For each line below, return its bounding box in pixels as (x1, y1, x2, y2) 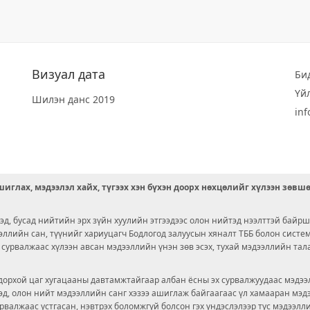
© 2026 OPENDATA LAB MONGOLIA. (73, 284, 237, 297)
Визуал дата (32, 66, 105, 82)
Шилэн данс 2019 (32, 93, 115, 106)
